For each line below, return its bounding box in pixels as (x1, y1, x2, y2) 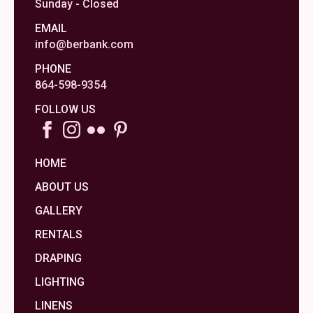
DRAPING (35, 252, 82, 265)
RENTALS (35, 228, 82, 242)
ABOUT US (35, 180, 89, 194)
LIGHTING (35, 275, 85, 289)
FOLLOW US (35, 103, 96, 117)
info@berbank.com (35, 38, 133, 52)
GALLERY (35, 204, 82, 218)
